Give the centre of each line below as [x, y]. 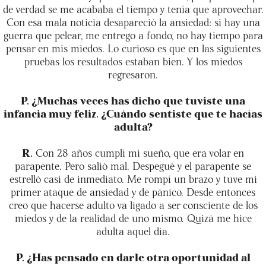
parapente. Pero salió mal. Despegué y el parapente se [133, 165]
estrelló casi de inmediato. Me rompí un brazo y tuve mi [133, 178]
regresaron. [133, 74]
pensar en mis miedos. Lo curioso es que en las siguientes [133, 47]
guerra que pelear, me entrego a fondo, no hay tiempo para [133, 34]
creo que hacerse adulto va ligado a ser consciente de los [133, 204]
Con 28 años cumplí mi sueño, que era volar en [138, 152]
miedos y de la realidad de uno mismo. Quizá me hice [133, 217]
